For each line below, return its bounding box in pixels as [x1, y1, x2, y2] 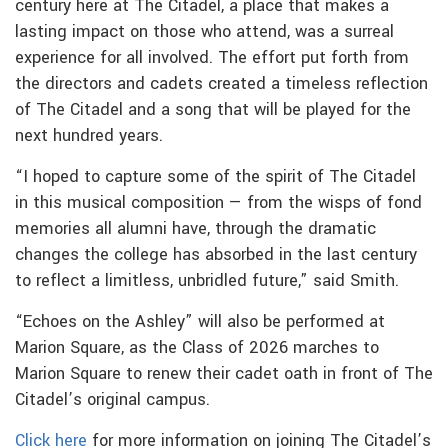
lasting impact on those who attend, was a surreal [15, 19, 394, 44]
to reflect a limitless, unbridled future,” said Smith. [15, 268, 399, 293]
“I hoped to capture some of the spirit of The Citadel [15, 164, 416, 189]
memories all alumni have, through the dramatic [15, 216, 376, 241]
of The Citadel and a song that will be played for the [15, 97, 411, 122]
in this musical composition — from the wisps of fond [15, 190, 422, 215]
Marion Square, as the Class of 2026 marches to [15, 335, 379, 360]
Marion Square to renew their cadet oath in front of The [15, 361, 433, 386]
